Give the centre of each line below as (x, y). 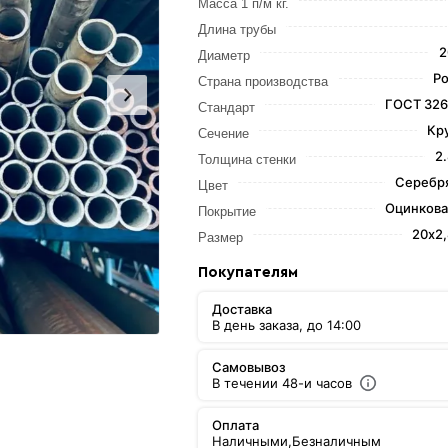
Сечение (224, 133)
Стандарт (227, 107)
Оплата (236, 425)
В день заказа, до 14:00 (287, 325)
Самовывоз (249, 367)
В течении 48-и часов (282, 383)
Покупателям (248, 272)
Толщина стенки (247, 159)
